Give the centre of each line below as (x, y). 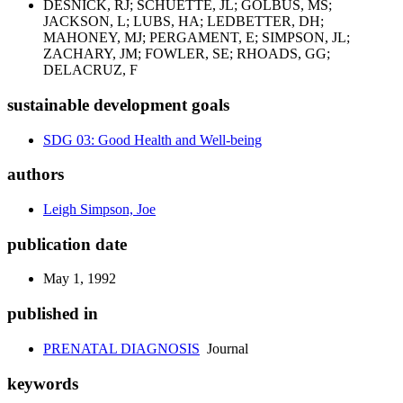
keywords (43, 383)
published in (53, 314)
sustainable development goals (118, 104)
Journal (224, 348)
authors (36, 175)
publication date (67, 244)
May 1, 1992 (80, 279)
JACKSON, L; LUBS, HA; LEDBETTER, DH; (184, 22)
